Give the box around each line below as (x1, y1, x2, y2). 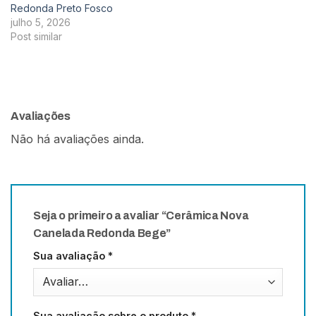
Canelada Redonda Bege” (33, 227, 173, 240)
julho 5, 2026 (11, 16, 71, 29)
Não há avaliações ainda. (11, 132, 144, 147)
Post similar (11, 30, 62, 43)
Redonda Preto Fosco (11, 2, 113, 15)
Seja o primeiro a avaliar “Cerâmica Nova (33, 209, 249, 222)
